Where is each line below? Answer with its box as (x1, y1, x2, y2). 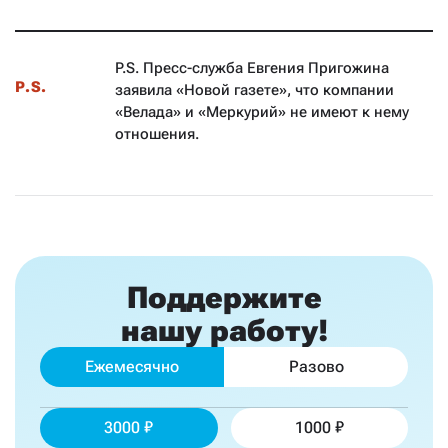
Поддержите (126, 280, 322, 316)
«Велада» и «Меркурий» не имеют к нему (115, 103, 409, 122)
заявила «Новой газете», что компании (115, 81, 394, 100)
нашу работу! (120, 313, 328, 349)
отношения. (115, 125, 199, 144)
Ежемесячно (85, 357, 179, 377)
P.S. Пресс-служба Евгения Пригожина (115, 59, 389, 78)
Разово (288, 357, 344, 377)
